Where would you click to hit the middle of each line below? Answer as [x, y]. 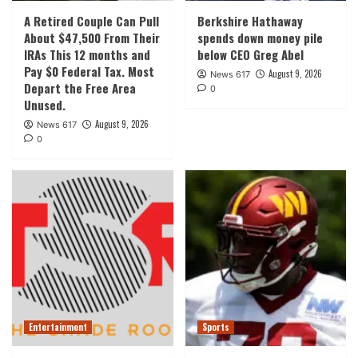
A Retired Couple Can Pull [91, 20]
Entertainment [58, 326]
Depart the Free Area [80, 88]
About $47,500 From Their [92, 37]
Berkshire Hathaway [250, 20]
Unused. [45, 104]
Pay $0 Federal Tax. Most [89, 71]
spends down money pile [260, 37]
